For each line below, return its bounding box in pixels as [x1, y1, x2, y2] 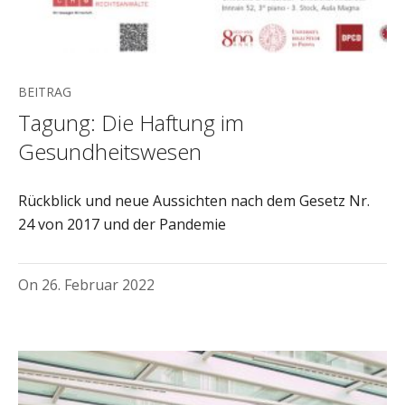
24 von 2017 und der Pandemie [18, 213, 226, 234]
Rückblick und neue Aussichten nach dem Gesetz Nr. [18, 190, 370, 211]
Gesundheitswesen [18, 136, 202, 166]
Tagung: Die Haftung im [18, 107, 244, 137]
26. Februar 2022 [42, 274, 155, 295]
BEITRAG [18, 82, 71, 100]
